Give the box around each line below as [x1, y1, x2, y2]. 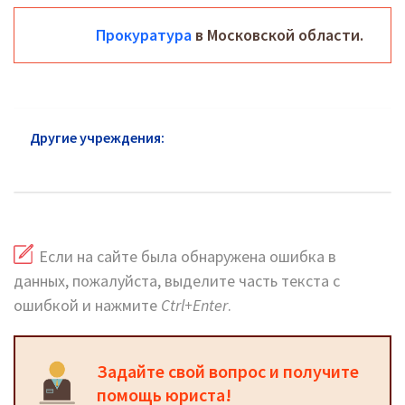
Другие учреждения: [30, 128, 165, 146]
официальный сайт [30, 154, 159, 172]
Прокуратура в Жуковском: [172, 128, 353, 146]
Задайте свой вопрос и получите [97, 360, 359, 383]
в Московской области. [192, 24, 363, 45]
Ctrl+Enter [161, 295, 228, 316]
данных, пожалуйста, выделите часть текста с [14, 270, 340, 292]
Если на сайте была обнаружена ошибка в [39, 246, 336, 268]
